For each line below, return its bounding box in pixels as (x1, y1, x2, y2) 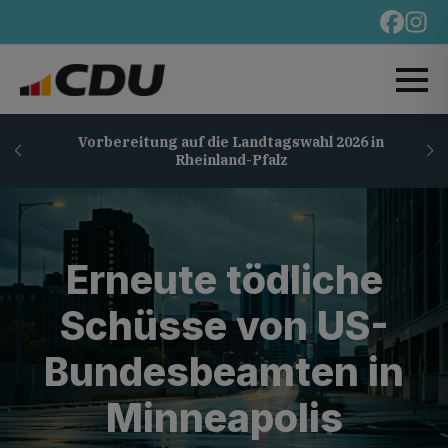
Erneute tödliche (65, 255, 383, 303)
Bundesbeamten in (44, 347, 404, 395)
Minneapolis (105, 393, 343, 441)
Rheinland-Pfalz (167, 151, 281, 169)
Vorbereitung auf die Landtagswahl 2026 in (71, 133, 378, 151)
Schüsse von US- (59, 301, 389, 349)
